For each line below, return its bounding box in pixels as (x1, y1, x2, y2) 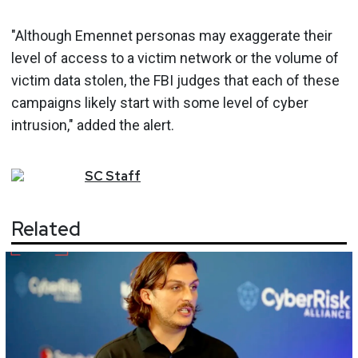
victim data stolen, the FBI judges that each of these (11, 71, 340, 89)
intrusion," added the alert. (11, 116, 174, 133)
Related (11, 217, 81, 242)
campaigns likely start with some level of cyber (11, 93, 308, 111)
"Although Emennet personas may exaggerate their (11, 26, 332, 44)
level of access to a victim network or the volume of (11, 49, 339, 66)
